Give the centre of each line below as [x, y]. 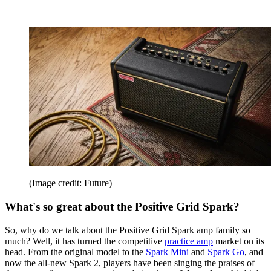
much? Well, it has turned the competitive [85, 241]
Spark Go [226, 252]
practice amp [189, 241]
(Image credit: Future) [70, 183]
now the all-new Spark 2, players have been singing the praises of [130, 263]
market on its [239, 241]
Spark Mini [167, 252]
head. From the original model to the [75, 252]
